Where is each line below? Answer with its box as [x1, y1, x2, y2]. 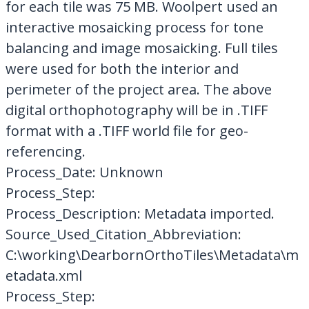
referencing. [5, 141, 86, 161]
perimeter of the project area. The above [5, 79, 272, 99]
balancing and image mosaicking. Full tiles [5, 38, 278, 57]
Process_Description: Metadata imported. [5, 203, 275, 223]
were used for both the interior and [5, 59, 239, 78]
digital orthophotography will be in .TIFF [5, 100, 268, 119]
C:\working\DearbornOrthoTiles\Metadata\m [5, 245, 299, 264]
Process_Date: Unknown [5, 162, 163, 181]
